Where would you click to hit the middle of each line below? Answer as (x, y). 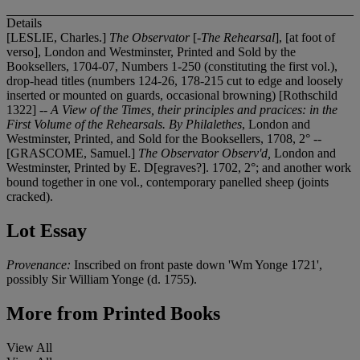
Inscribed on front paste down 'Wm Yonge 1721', (198, 265)
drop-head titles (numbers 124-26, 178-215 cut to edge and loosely (175, 81)
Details (24, 23)
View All (29, 348)
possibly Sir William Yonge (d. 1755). (102, 280)
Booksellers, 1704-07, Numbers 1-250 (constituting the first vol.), (172, 67)
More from (52, 314)
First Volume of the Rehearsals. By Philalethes (124, 125)
